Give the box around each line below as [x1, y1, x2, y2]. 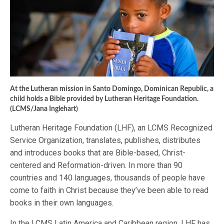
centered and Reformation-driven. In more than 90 [10, 160, 183, 170]
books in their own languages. [10, 198, 114, 208]
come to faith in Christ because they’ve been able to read [10, 185, 209, 195]
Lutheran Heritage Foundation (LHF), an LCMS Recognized [10, 123, 213, 133]
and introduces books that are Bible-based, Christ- [10, 148, 186, 158]
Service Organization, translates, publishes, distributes [10, 135, 201, 145]
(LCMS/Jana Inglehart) [10, 105, 78, 113]
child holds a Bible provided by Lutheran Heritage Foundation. [10, 95, 198, 103]
